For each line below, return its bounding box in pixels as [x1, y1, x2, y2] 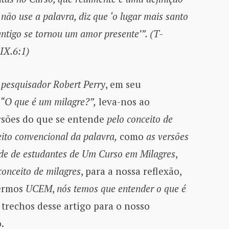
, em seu [105, 78, 141, 91]
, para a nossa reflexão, [80, 165, 181, 178]
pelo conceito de [106, 112, 173, 126]
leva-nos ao [96, 95, 150, 108]
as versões [146, 130, 189, 143]
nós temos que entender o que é [56, 182, 186, 195]
